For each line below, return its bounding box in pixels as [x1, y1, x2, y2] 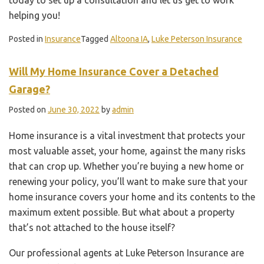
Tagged [81, 34, 110, 44]
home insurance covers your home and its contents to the [9, 191, 255, 202]
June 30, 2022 [48, 104, 100, 114]
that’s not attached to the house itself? [9, 222, 175, 233]
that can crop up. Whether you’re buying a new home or [9, 160, 244, 171]
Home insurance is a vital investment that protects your [9, 130, 245, 141]
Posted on [9, 104, 48, 114]
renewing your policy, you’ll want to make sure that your [9, 176, 247, 187]
